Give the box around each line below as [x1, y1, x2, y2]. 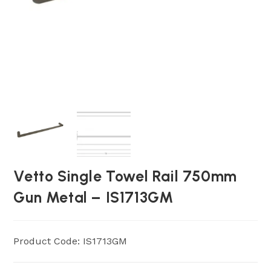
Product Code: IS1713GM [13, 235, 128, 247]
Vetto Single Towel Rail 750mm [13, 167, 237, 185]
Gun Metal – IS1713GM [13, 188, 174, 206]
